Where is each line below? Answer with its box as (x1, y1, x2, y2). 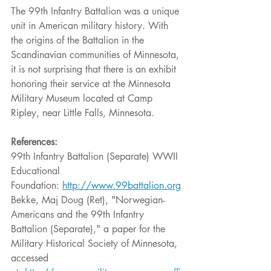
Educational (11, 164, 63, 177)
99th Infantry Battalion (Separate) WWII (11, 149, 181, 163)
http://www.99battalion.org (62, 178, 181, 192)
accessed (11, 251, 51, 264)
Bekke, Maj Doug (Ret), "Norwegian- (11, 193, 165, 206)
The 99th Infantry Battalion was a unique (11, 4, 182, 18)
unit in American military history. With (11, 19, 171, 32)
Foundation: (11, 178, 62, 192)
